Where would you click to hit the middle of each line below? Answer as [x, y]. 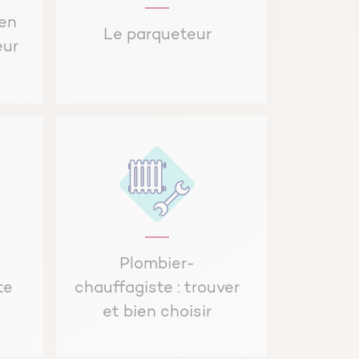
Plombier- [157, 265]
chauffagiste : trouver [157, 289]
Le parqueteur [157, 36]
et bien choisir [157, 313]
